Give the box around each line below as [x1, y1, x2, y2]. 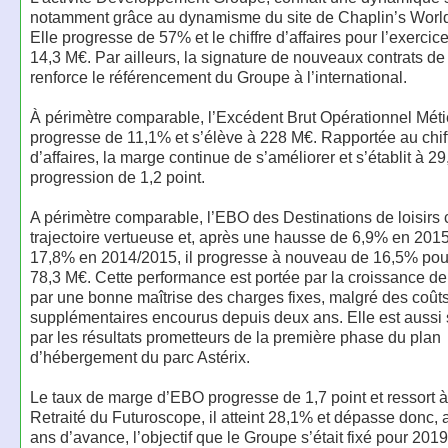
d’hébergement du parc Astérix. [29, 348, 250, 367]
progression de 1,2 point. [29, 168, 205, 187]
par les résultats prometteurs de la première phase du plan [29, 328, 441, 347]
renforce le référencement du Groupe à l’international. [29, 68, 407, 87]
